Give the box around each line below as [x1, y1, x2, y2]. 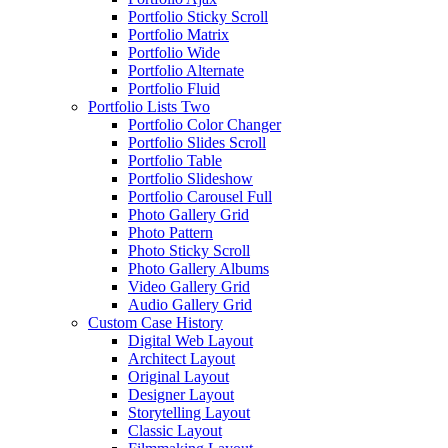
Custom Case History [88, 314, 223, 331]
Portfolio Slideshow [128, 170, 253, 187]
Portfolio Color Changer [128, 116, 281, 133]
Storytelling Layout [128, 404, 250, 421]
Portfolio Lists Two [88, 98, 210, 115]
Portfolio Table [128, 152, 222, 169]
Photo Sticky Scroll [128, 242, 250, 259]
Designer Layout [128, 386, 234, 403]
